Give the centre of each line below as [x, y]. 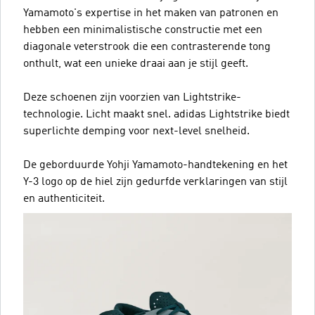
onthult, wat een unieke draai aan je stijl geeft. [136, 64]
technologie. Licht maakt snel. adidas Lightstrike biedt [156, 114]
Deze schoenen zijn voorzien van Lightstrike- [132, 97]
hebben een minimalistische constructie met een [143, 30]
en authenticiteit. [64, 199]
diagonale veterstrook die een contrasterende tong [147, 47]
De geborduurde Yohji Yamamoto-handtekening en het [155, 165]
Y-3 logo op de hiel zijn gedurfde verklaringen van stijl [155, 182]
